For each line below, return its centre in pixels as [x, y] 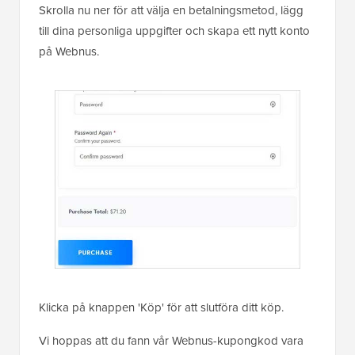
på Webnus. [69, 51]
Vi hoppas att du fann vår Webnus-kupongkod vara [171, 341]
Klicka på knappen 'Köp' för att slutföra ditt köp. [161, 308]
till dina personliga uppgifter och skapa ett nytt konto [174, 31]
